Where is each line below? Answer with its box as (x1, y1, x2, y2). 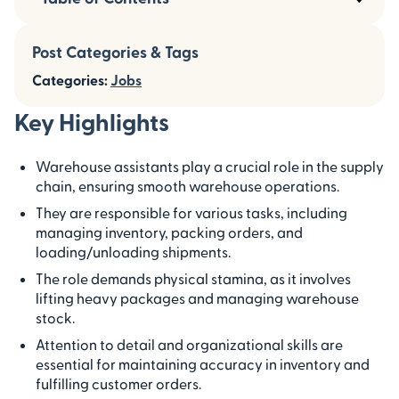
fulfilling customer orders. (36, 374, 201, 392)
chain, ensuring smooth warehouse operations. (36, 176, 339, 194)
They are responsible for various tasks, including (36, 203, 347, 221)
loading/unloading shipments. (36, 242, 231, 260)
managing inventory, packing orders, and (36, 223, 303, 240)
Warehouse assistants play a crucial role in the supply (36, 157, 384, 175)
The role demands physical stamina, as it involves (36, 269, 351, 287)
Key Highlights (14, 106, 169, 135)
